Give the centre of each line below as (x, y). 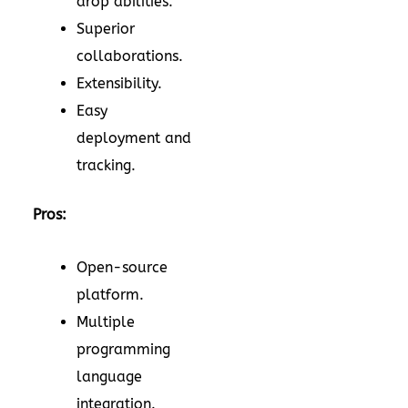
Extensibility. (119, 84)
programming (123, 350)
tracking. (106, 166)
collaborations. (130, 56)
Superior (106, 29)
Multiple (106, 322)
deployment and (134, 138)
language (109, 377)
